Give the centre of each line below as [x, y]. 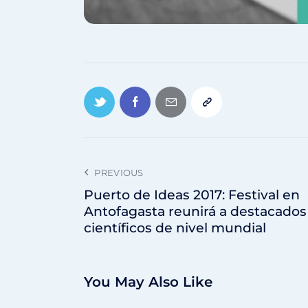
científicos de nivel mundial [175, 228]
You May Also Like [148, 282]
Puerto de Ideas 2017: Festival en [192, 195]
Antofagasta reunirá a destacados [195, 212]
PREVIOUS [119, 173]
